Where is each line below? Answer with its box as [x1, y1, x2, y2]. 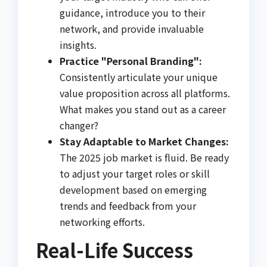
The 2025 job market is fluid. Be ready [60, 150, 229, 164]
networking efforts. [60, 214, 145, 229]
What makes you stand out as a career [60, 101, 226, 116]
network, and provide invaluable [60, 21, 204, 36]
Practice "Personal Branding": [60, 53, 202, 68]
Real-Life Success [36, 235, 193, 263]
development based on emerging [60, 182, 207, 197]
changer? [60, 117, 98, 132]
